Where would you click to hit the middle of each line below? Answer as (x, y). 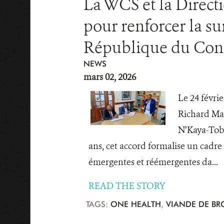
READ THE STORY (127, 186)
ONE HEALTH (135, 204)
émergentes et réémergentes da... (153, 162)
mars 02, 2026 (109, 77)
